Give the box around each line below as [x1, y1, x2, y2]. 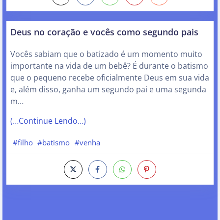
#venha [74, 137, 100, 147]
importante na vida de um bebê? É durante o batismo [10, 60, 208, 71]
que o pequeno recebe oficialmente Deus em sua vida [10, 72, 209, 83]
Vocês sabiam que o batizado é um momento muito [10, 48, 202, 59]
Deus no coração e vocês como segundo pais [10, 25, 198, 38]
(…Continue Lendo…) [10, 115, 86, 126]
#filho [12, 137, 33, 147]
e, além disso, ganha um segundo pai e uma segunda [10, 83, 206, 95]
